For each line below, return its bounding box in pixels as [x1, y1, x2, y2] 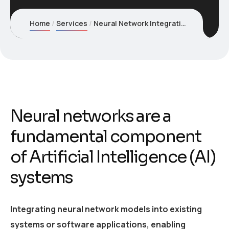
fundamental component [10, 126, 201, 147]
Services [56, 18, 88, 28]
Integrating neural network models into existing [10, 203, 202, 215]
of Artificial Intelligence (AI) [10, 147, 216, 167]
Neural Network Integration [94, 18, 181, 28]
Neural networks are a [10, 106, 171, 126]
